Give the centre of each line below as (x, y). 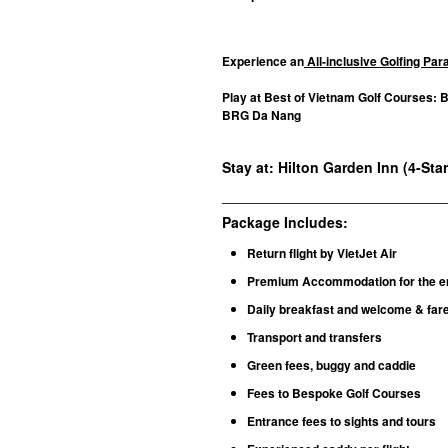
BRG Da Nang (263, 115)
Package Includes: (285, 222)
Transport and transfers (314, 337)
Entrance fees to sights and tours (341, 421)
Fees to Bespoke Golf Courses (334, 393)
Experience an (263, 61)
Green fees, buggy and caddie (331, 365)
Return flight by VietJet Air (322, 253)
